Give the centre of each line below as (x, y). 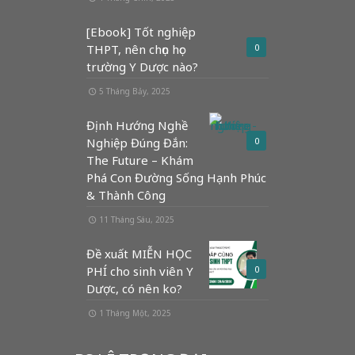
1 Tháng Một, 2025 (135, 313)
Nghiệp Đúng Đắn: (137, 143)
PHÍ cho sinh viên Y (140, 271)
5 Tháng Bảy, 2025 (135, 91)
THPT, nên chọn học (136, 49)
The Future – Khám (140, 160)
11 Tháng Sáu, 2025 (137, 219)
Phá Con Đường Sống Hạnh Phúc (176, 177)
